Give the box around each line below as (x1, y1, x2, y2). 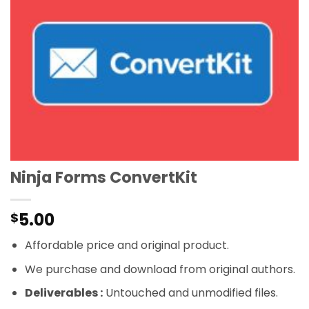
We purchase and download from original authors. (24, 261, 295, 277)
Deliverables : (24, 285, 103, 301)
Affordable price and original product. (24, 237, 229, 253)
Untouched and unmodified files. (102, 285, 278, 301)
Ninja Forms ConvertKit (10, 166, 197, 188)
